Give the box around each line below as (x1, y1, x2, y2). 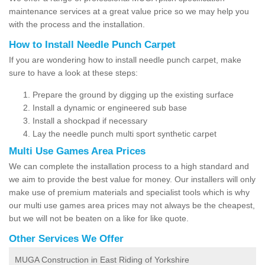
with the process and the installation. (9, 19, 145, 29)
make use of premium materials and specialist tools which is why (9, 187, 250, 197)
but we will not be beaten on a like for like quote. (9, 213, 191, 223)
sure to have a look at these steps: (9, 67, 138, 77)
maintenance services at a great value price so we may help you (9, 6, 249, 16)
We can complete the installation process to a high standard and (9, 161, 249, 171)
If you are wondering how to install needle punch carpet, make (9, 54, 241, 64)
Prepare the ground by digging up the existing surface (33, 89, 234, 99)
